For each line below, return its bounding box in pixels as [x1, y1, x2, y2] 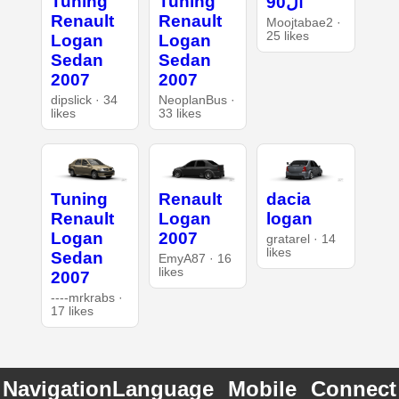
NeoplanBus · [158, 94, 235, 108]
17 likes [50, 305, 94, 318]
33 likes [158, 107, 201, 121]
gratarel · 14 [266, 232, 337, 246]
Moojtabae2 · [266, 16, 342, 30]
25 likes [266, 29, 310, 44]
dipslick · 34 [50, 94, 118, 108]
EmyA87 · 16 [158, 252, 232, 265]
